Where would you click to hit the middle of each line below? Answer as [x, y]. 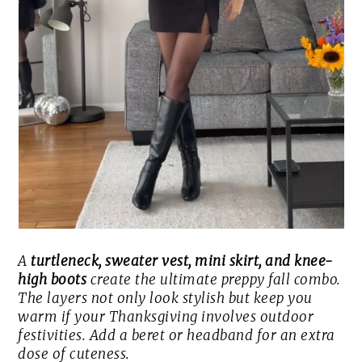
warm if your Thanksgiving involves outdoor [166, 317]
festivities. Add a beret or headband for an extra [177, 336]
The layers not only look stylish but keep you [165, 299]
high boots [53, 280]
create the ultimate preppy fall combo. [214, 280]
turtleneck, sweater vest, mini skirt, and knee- [182, 261]
